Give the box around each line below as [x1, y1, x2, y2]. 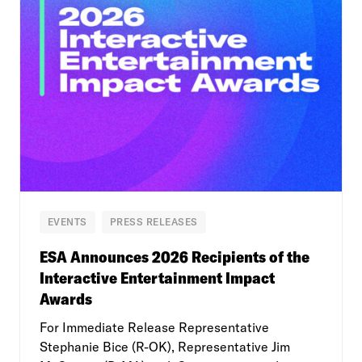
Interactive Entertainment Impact [40, 267, 275, 288]
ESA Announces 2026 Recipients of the [40, 246, 309, 267]
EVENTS [48, 215, 87, 228]
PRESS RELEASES [109, 215, 198, 228]
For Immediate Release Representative [40, 318, 269, 335]
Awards [40, 288, 92, 309]
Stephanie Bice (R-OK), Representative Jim [40, 338, 290, 355]
